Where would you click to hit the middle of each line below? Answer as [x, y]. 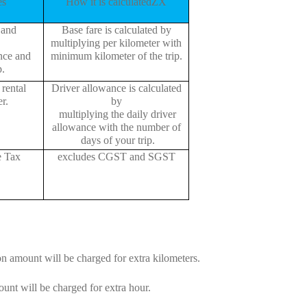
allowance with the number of [116, 127]
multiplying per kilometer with [116, 42]
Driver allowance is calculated [116, 88]
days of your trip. [116, 140]
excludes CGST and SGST [116, 156]
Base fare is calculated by [116, 29]
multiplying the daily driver [116, 114]
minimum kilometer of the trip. [116, 56]
